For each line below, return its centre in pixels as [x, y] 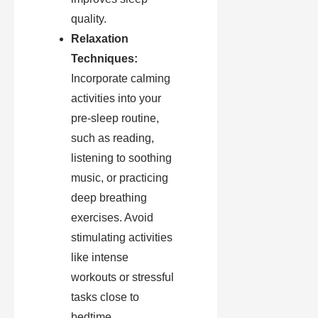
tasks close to [105, 297]
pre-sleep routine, [115, 119]
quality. [89, 19]
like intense [100, 258]
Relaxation [100, 39]
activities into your [116, 99]
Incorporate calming [121, 79]
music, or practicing [120, 178]
